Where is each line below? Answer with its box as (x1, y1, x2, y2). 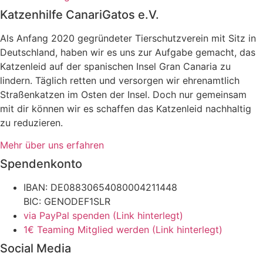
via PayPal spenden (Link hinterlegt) (23, 210, 183, 222)
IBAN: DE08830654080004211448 (23, 181, 177, 194)
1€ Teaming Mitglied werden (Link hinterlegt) (23, 224, 222, 236)
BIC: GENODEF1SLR (23, 195, 110, 208)
